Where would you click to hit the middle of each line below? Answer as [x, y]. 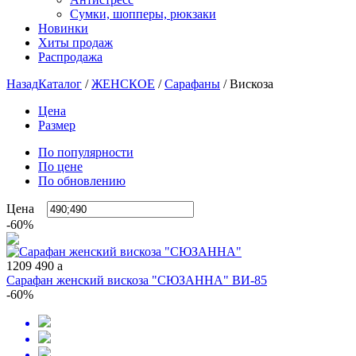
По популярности [86, 152]
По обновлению [82, 181]
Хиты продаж [75, 43]
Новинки [63, 28]
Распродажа [70, 57]
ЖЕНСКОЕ [123, 84]
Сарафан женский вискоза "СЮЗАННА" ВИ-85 [137, 280]
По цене [60, 166]
